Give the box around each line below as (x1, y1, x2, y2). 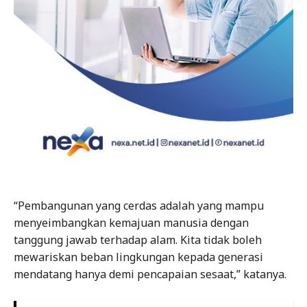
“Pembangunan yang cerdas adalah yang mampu (14, 198, 264, 214)
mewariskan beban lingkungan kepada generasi (14, 249, 263, 265)
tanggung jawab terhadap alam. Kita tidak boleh (14, 232, 262, 248)
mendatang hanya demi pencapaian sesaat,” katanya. (14, 267, 286, 282)
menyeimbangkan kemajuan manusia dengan (14, 215, 249, 231)
